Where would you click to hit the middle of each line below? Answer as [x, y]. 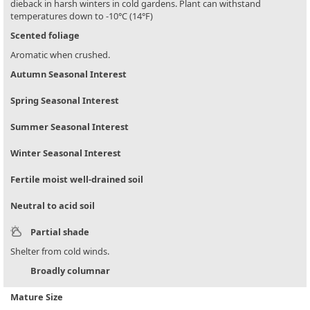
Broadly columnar [70, 271]
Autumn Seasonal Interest [69, 74]
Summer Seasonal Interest [70, 127]
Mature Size [37, 297]
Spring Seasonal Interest [65, 101]
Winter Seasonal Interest [66, 153]
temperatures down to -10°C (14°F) [82, 16]
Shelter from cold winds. [60, 252]
